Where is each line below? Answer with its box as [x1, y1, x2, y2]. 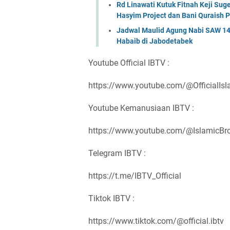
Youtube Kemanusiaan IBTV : [88, 103, 196, 113]
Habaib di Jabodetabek [117, 36, 193, 45]
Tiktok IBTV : [88, 193, 135, 203]
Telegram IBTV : [88, 148, 148, 158]
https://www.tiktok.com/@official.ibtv [88, 216, 224, 226]
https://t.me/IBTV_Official [88, 170, 181, 181]
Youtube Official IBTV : [88, 57, 169, 68]
